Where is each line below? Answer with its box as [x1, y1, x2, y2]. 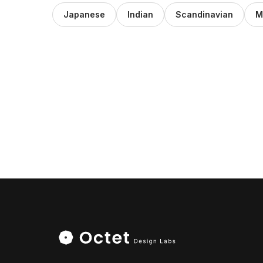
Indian [127, 9, 153, 19]
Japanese [63, 9, 105, 19]
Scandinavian [176, 9, 233, 19]
